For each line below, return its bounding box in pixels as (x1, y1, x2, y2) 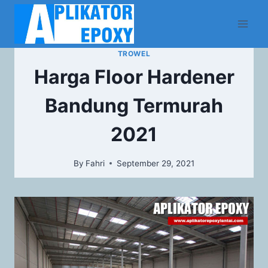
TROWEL (117, 49, 151, 58)
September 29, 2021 (117, 158, 195, 168)
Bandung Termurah (45, 93, 223, 117)
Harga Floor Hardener (33, 65, 234, 89)
